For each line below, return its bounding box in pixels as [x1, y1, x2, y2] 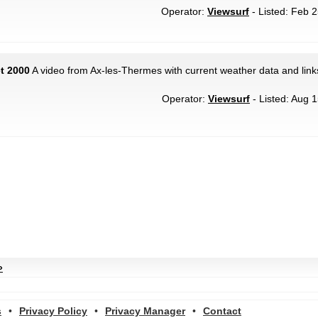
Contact [203, 305, 241, 317]
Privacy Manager [105, 305, 185, 317]
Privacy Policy [19, 305, 87, 317]
